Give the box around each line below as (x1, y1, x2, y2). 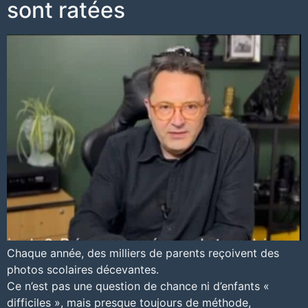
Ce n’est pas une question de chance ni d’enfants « (7, 279, 269, 294)
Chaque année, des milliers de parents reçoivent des (7, 246, 279, 261)
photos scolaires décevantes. (7, 263, 159, 277)
